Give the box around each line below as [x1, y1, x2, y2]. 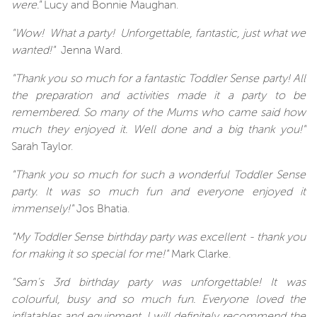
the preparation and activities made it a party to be [11, 90, 306, 102]
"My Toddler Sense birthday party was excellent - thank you [11, 231, 306, 243]
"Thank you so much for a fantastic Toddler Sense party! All [11, 73, 306, 85]
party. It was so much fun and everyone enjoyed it [11, 186, 306, 198]
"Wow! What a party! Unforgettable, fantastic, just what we [11, 28, 306, 40]
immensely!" [11, 203, 74, 215]
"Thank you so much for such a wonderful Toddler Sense [11, 169, 306, 181]
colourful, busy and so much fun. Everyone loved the [11, 294, 306, 306]
